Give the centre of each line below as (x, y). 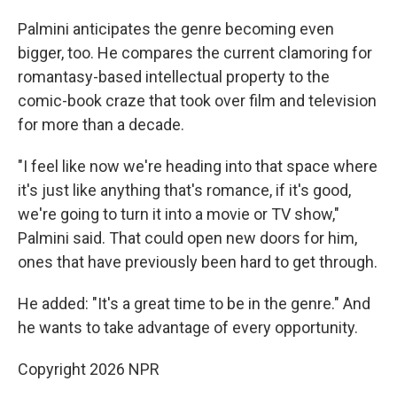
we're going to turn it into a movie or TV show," (179, 214)
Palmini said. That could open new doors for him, (187, 238)
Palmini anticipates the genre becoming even (176, 29)
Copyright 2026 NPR (89, 369)
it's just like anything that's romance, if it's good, (184, 190)
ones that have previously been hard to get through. (198, 262)
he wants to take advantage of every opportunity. (188, 327)
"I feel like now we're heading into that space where (198, 166)
